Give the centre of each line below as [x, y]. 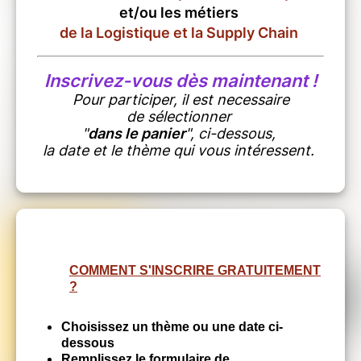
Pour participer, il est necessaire [180, 100]
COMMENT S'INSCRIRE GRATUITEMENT [195, 271]
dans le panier [136, 134]
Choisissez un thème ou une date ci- [172, 327]
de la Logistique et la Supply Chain [180, 33]
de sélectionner [180, 117]
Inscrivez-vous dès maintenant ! [180, 81]
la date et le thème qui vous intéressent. [180, 151]
